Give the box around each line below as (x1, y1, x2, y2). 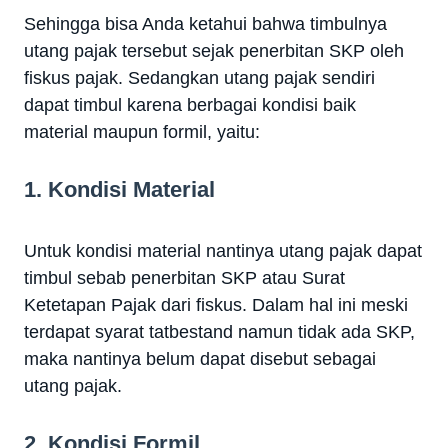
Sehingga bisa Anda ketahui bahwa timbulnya (24, 13, 387, 34)
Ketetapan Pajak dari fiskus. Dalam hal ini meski (24, 294, 408, 315)
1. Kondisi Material (24, 176, 215, 202)
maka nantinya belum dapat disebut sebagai (24, 348, 376, 369)
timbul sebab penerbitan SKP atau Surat (24, 267, 345, 288)
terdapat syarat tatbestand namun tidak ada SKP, (24, 321, 415, 342)
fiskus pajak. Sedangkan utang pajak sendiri (24, 67, 375, 88)
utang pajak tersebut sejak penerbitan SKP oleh (24, 40, 404, 61)
